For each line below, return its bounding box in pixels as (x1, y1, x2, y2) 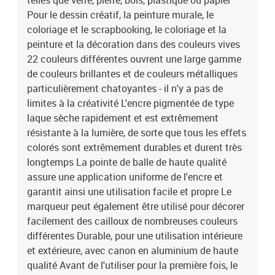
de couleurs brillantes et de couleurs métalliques (27, 67, 238, 80)
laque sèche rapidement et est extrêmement (27, 111, 219, 125)
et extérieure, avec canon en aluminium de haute (27, 244, 238, 257)
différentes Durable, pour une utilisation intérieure (27, 229, 242, 242)
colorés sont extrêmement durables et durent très (27, 141, 242, 154)
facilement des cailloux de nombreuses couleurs (27, 214, 238, 228)
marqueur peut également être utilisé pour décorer (27, 199, 244, 213)
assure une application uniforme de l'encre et (27, 170, 223, 184)
